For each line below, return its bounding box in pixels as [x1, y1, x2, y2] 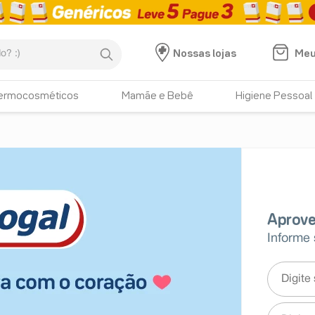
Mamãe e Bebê [121, 91, 193, 101]
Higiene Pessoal [236, 91, 313, 101]
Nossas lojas [172, 49, 236, 59]
